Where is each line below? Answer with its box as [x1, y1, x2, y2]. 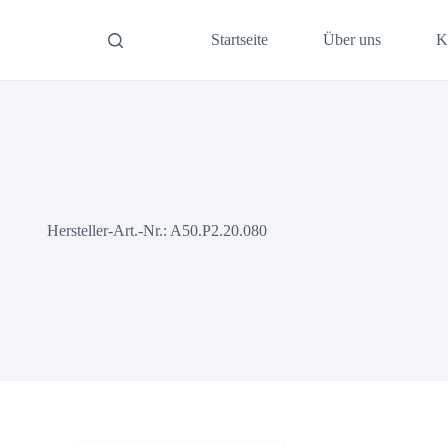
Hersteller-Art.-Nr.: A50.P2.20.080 [46, 222, 267, 239]
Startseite [210, 31, 268, 48]
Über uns [322, 31, 381, 48]
